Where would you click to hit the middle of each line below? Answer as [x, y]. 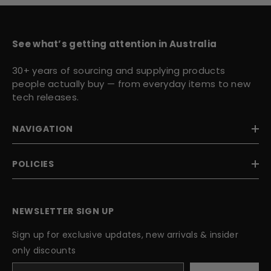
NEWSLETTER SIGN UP [63, 211]
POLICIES [33, 164]
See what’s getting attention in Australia [115, 44]
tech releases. [46, 97]
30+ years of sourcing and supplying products [119, 70]
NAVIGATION [43, 129]
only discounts [44, 250]
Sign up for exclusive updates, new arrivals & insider [125, 234]
